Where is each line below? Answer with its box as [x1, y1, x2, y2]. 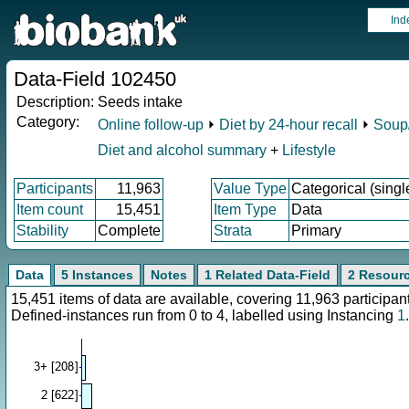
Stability [16, 223, 68, 238]
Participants [16, 181, 93, 196]
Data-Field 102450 [14, 68, 176, 90]
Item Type [214, 202, 277, 217]
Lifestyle [282, 142, 336, 158]
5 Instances [61, 267, 133, 282]
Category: [16, 114, 79, 130]
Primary [291, 223, 341, 238]
